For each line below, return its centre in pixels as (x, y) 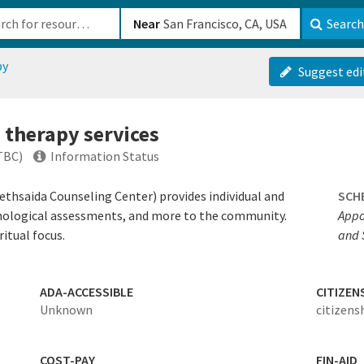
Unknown (66, 310)
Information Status (105, 156)
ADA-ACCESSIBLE (86, 292)
